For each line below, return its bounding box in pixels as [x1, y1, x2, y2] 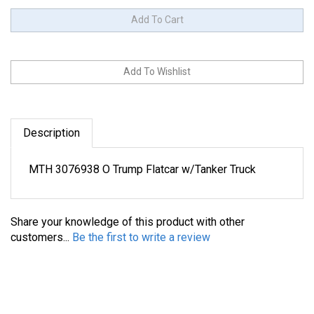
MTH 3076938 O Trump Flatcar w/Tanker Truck [29, 149, 256, 163]
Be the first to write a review [72, 217, 210, 231]
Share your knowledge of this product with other [11, 202, 245, 215]
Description [23, 113, 80, 126]
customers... [11, 217, 72, 231]
